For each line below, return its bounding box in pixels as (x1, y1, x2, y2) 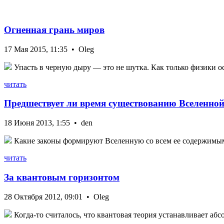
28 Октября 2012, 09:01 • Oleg (4, 192, 109, 201)
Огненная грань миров (4, 24, 104, 35)
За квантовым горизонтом (4, 171, 119, 182)
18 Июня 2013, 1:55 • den (4, 118, 92, 127)
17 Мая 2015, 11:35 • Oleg (4, 44, 94, 53)
